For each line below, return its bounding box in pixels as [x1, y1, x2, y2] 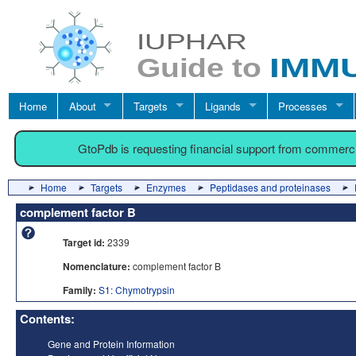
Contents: [20, 310, 75, 327]
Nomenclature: [63, 259, 130, 273]
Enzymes [146, 180, 186, 194]
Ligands [204, 98, 241, 114]
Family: [63, 283, 96, 297]
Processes [278, 98, 328, 114]
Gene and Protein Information [48, 337, 175, 350]
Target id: [63, 235, 105, 250]
